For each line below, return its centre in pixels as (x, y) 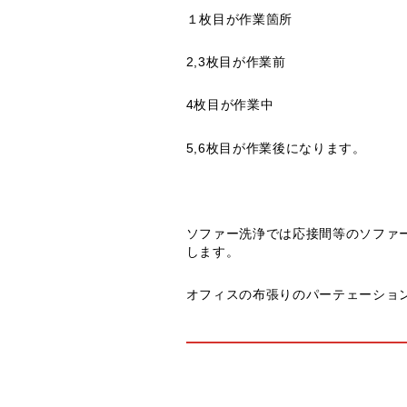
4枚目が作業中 (230, 105)
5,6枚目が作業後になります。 (276, 148)
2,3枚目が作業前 (236, 63)
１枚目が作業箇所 (239, 19)
